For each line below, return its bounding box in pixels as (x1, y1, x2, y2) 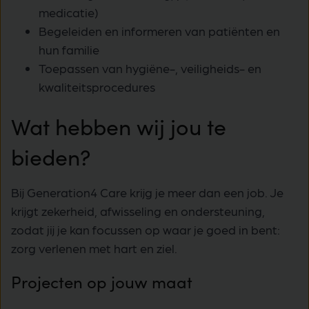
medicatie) (39, 5, 99, 19)
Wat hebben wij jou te (11, 111, 226, 142)
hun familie (39, 42, 99, 57)
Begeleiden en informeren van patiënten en (39, 23, 280, 38)
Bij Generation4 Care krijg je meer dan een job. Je (11, 185, 283, 200)
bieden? (11, 141, 96, 172)
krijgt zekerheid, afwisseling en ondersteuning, (11, 203, 265, 219)
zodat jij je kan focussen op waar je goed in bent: (11, 222, 280, 237)
